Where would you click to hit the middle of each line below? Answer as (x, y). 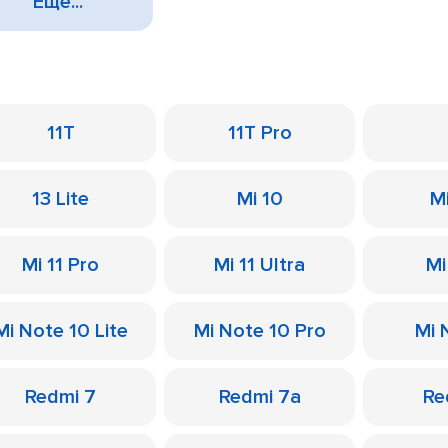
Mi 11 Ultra (259, 265)
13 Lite (60, 199)
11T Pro (259, 133)
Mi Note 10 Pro (259, 331)
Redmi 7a (259, 397)
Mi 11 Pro (60, 265)
